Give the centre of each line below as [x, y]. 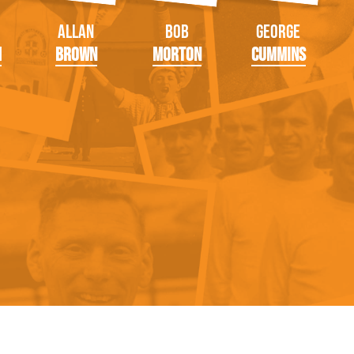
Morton [177, 55]
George [278, 32]
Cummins [278, 55]
